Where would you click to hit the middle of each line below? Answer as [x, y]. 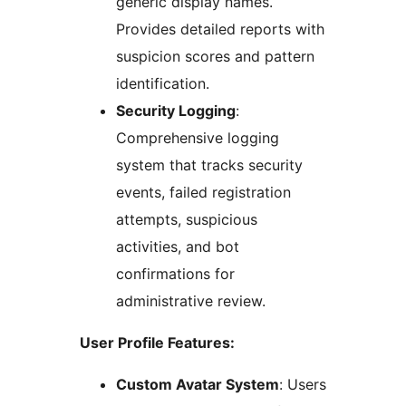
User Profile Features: [157, 343]
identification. [163, 84]
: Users [303, 385]
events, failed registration [203, 193]
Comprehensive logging [198, 138]
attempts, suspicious [187, 220]
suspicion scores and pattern [215, 57]
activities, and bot [178, 247]
